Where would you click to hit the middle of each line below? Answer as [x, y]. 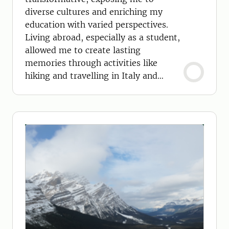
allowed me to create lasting [83, 50]
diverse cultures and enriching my [94, 12]
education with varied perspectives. [97, 25]
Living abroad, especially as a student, [102, 37]
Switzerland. [50, 88]
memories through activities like [91, 63]
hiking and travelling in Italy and [91, 76]
